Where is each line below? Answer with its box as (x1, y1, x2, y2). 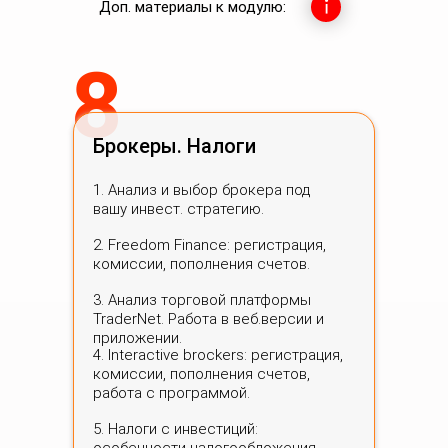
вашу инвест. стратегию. (93, 200, 264, 218)
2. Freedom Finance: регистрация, (93, 236, 326, 254)
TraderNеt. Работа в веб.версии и (93, 310, 324, 328)
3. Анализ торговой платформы (93, 291, 311, 309)
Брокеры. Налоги (93, 134, 256, 158)
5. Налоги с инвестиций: (93, 420, 258, 438)
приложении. (93, 329, 182, 347)
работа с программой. (93, 384, 250, 402)
